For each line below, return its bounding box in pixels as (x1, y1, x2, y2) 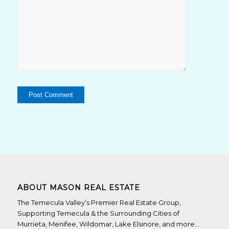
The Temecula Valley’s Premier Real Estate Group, (17, 198, 181, 207)
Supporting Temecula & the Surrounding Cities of (17, 209, 179, 218)
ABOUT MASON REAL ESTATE (17, 183, 140, 193)
